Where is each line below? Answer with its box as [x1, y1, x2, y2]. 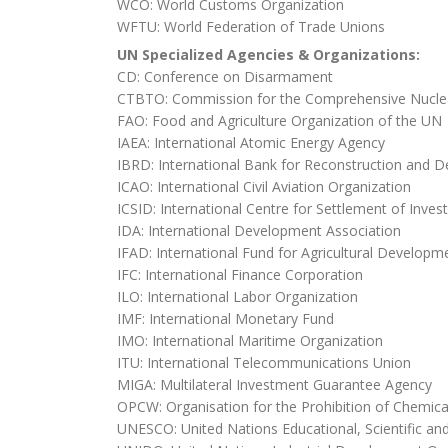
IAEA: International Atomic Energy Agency [117, 132, 385, 152]
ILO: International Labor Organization [117, 286, 358, 306]
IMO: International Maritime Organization [117, 330, 383, 350]
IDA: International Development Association [117, 220, 401, 240]
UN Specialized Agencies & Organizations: [117, 44, 420, 64]
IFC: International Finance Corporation [117, 264, 363, 284]
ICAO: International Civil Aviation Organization [117, 176, 411, 196]
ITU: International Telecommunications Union [117, 352, 411, 372]
